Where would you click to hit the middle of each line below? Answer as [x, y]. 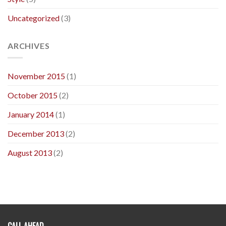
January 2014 [31, 115]
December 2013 [36, 134]
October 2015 [33, 95]
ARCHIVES [29, 45]
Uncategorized [34, 18]
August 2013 [30, 153]
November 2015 [36, 76]
